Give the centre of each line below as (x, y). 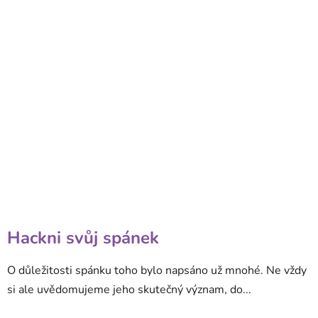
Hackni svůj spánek (83, 237)
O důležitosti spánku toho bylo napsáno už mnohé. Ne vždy (157, 270)
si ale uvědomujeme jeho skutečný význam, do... (129, 289)
